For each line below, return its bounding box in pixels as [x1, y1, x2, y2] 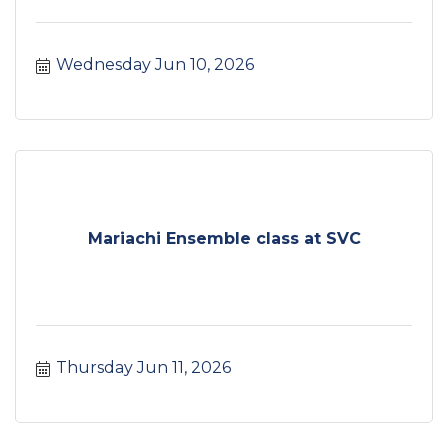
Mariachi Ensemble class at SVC [87, 228, 361, 248]
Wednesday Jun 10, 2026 [56, 55, 254, 75]
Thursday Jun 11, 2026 [56, 358, 231, 378]
